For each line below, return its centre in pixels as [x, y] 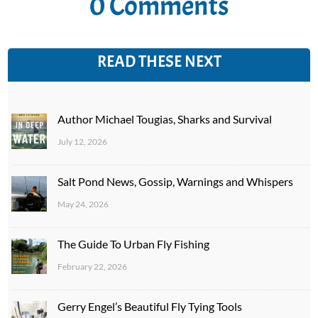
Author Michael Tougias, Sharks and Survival [165, 119]
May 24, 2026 [83, 204]
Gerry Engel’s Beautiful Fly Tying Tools [150, 307]
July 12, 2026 [83, 142]
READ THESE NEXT [159, 62]
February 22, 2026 [93, 267]
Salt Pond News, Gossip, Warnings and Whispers [176, 182]
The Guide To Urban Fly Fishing [134, 244]
